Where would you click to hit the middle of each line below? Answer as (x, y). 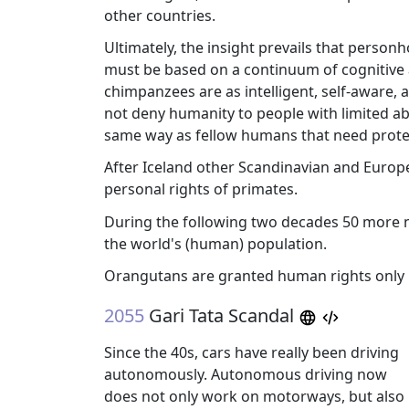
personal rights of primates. (201, 189)
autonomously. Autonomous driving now (246, 374)
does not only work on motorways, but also (254, 396)
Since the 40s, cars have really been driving (252, 352)
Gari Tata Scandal (221, 315)
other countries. (160, 16)
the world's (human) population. (215, 243)
